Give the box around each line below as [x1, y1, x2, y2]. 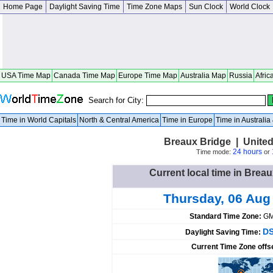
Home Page [3, 2, 43, 11]
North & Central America [79, 116, 159, 124]
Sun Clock [189, 2, 223, 11]
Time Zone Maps [127, 2, 182, 11]
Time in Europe [162, 116, 213, 124]
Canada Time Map [54, 71, 115, 80]
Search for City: [88, 96, 146, 105]
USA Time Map [1, 71, 51, 80]
